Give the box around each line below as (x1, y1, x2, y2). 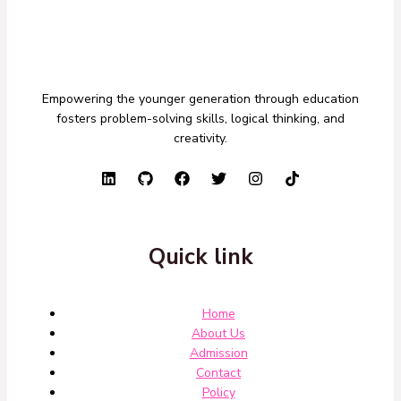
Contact (196, 363, 241, 381)
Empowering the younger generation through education (42, 90, 359, 107)
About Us (192, 324, 245, 342)
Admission (189, 344, 248, 362)
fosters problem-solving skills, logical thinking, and (56, 109, 345, 127)
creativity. (174, 129, 227, 147)
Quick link (148, 241, 253, 272)
